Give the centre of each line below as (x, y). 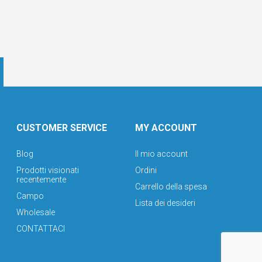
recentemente (42, 179)
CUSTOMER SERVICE (62, 127)
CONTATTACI (41, 228)
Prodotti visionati (48, 170)
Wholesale (36, 212)
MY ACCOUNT (166, 127)
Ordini (146, 170)
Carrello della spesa (171, 186)
